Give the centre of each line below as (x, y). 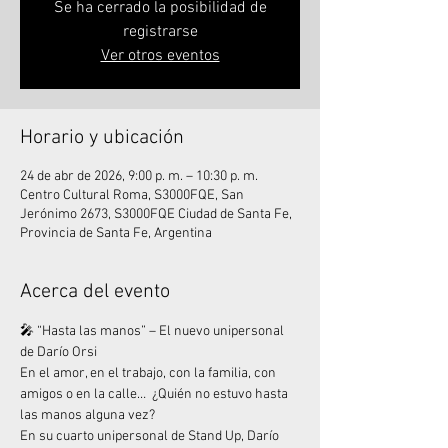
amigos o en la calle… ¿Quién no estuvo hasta (155, 394)
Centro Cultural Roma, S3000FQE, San (132, 195)
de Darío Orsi (58, 352)
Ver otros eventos (160, 56)
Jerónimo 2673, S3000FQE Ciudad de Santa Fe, (156, 214)
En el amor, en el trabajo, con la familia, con (149, 373)
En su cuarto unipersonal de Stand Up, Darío (151, 436)
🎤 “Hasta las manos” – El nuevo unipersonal (153, 331)
